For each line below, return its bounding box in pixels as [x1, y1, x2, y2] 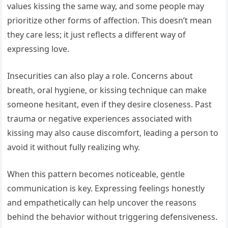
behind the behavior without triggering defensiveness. [7, 211, 218, 223]
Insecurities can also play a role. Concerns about [7, 70, 193, 82]
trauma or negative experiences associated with [7, 113, 192, 125]
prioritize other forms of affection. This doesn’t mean [7, 15, 212, 26]
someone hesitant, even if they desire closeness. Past [7, 99, 212, 110]
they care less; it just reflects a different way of [7, 29, 186, 41]
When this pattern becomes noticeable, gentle [7, 168, 185, 180]
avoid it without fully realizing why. [7, 141, 140, 153]
